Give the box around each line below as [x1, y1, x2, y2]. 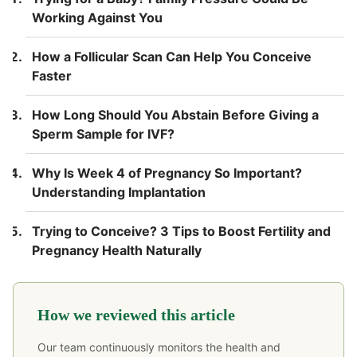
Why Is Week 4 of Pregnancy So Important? [32, 164, 302, 181]
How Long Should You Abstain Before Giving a [32, 106, 319, 123]
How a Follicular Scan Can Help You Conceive [32, 48, 312, 65]
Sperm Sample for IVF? [32, 125, 175, 142]
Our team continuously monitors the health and [37, 339, 280, 354]
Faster [32, 67, 72, 84]
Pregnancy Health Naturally [32, 241, 202, 258]
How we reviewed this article [37, 305, 235, 324]
